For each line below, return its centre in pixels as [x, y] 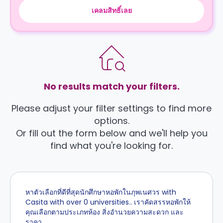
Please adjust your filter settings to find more [111, 108]
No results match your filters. [111, 86]
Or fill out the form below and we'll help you [111, 133]
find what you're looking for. [111, 146]
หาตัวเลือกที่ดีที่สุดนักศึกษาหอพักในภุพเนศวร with [101, 192]
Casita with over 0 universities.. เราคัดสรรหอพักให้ [108, 202]
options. [111, 121]
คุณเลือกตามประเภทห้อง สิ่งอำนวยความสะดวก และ [105, 212]
